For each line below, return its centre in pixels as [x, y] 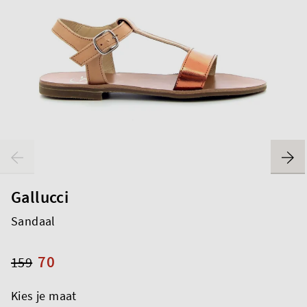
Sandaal [33, 221]
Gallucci [40, 197]
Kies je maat [44, 295]
